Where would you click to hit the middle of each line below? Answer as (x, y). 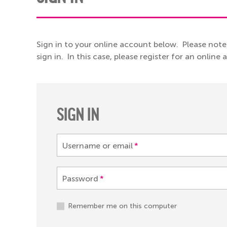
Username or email (98, 146)
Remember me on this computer (122, 206)
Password (80, 179)
